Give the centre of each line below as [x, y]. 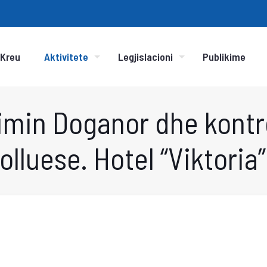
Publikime [224, 57]
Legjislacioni [145, 57]
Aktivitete [66, 57]
